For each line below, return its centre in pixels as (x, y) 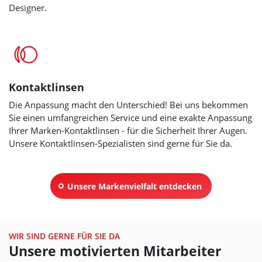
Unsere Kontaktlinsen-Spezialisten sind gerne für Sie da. (120, 144)
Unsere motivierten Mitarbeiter (115, 251)
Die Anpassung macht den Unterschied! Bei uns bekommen (128, 105)
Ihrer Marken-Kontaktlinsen (64, 131)
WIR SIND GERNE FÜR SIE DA (64, 236)
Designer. (28, 8)
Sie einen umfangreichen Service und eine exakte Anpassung (130, 118)
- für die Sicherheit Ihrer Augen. (185, 131)
